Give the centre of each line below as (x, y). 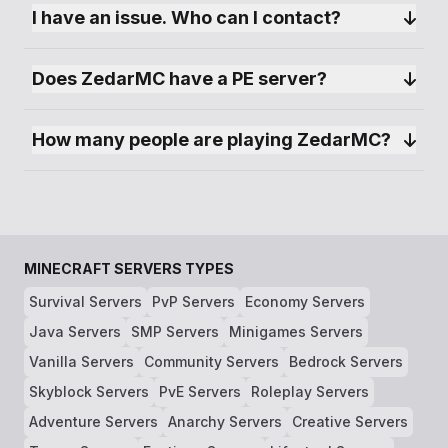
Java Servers (75, 331)
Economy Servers (305, 301)
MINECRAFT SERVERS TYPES (129, 268)
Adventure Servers (93, 421)
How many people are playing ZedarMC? (211, 139)
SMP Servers (175, 331)
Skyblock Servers (89, 391)
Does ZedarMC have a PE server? (179, 78)
